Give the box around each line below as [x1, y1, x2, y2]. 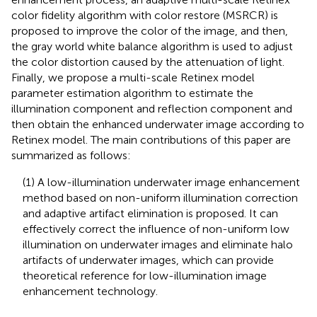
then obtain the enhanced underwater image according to [11, 117, 304, 131]
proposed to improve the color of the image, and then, [11, 23, 288, 38]
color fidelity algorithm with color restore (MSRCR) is [11, 8, 278, 22]
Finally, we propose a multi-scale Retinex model [11, 70, 255, 84]
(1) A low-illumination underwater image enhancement [23, 175, 300, 189]
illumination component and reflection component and [11, 101, 292, 115]
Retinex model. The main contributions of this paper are [11, 132, 291, 146]
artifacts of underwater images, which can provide [23, 253, 274, 267]
